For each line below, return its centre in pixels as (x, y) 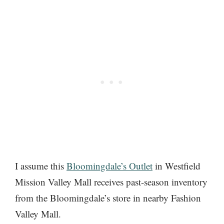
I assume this (41, 165)
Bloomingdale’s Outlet (109, 165)
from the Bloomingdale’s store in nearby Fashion (108, 197)
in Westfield (176, 165)
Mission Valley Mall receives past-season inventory (111, 181)
